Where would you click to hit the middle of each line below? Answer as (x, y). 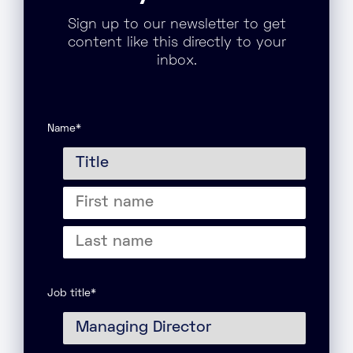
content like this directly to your (176, 43)
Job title (69, 294)
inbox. (176, 61)
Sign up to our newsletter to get (176, 25)
